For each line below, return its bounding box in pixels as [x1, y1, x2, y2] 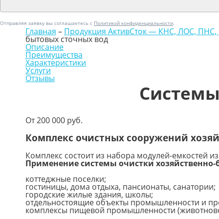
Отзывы [25, 73, 55, 84]
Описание [25, 42, 64, 53]
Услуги [25, 65, 51, 76]
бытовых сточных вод [25, 34, 108, 45]
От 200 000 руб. [25, 115, 83, 126]
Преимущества [25, 49, 83, 61]
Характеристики [25, 57, 86, 68]
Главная [25, 26, 56, 37]
